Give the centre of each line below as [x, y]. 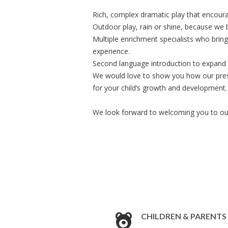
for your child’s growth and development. [160, 88]
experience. [111, 51]
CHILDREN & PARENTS [184, 216]
